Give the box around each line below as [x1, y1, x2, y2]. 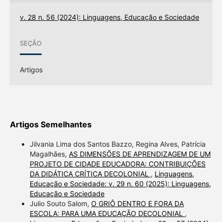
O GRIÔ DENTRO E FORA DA [91, 199, 184, 208]
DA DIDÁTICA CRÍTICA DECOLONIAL [29, 169, 151, 178]
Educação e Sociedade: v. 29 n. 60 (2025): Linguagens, [29, 179, 211, 188]
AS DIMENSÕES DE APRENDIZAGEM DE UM [68, 150, 211, 159]
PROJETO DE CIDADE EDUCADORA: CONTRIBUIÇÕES [29, 160, 206, 168]
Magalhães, [29, 150, 69, 159]
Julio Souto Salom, [29, 199, 91, 208]
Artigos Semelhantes [9, 119, 92, 130]
